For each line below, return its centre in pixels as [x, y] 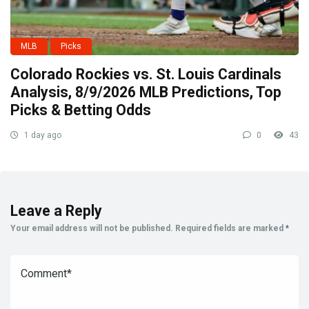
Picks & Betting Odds [81, 110]
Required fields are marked [230, 228]
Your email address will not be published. [92, 228]
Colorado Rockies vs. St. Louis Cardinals [146, 74]
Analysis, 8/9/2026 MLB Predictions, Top [146, 92]
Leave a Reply [56, 210]
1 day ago [42, 135]
